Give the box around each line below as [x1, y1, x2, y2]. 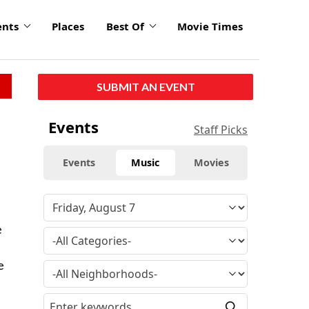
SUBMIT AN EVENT [96, 79, 195, 93]
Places [52, 19, 84, 34]
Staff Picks [194, 121, 248, 137]
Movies [194, 155, 230, 169]
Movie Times [177, 19, 243, 34]
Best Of [106, 19, 144, 34]
